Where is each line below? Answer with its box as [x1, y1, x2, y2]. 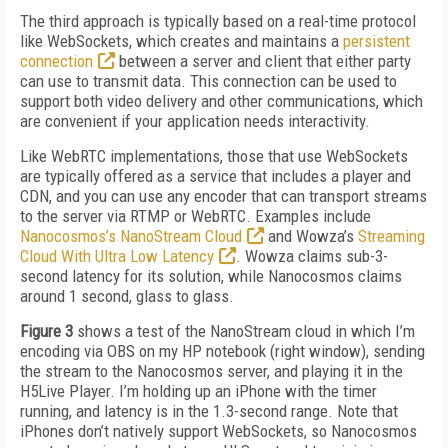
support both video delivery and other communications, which [20, 91, 423, 111]
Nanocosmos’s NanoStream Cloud [20, 226, 242, 246]
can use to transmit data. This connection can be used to [20, 71, 397, 91]
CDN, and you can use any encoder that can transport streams [20, 186, 427, 206]
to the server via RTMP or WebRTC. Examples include [20, 206, 371, 226]
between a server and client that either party [115, 51, 411, 71]
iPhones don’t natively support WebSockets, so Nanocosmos [20, 421, 417, 441]
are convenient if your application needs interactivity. [20, 111, 370, 131]
